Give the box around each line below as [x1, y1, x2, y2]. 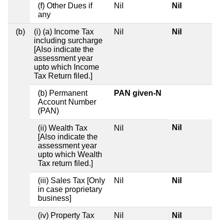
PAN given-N [114, 88, 162, 97]
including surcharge [34, 36, 103, 45]
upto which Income [34, 62, 99, 71]
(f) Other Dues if [38, 1, 92, 10]
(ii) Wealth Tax [38, 123, 87, 132]
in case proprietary [38, 185, 102, 193]
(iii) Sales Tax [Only [38, 176, 105, 185]
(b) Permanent [38, 88, 87, 97]
